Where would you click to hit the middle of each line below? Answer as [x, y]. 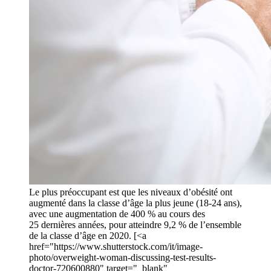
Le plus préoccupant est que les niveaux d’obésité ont [131, 192]
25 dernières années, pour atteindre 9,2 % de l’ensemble [135, 225]
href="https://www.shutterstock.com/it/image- [116, 247]
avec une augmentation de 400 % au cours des [117, 214]
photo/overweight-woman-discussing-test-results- [122, 258]
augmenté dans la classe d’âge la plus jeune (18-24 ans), [135, 203]
